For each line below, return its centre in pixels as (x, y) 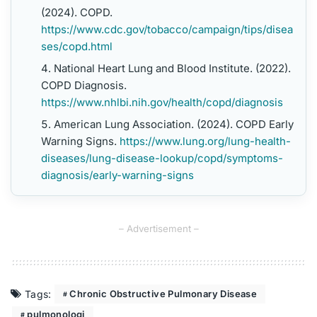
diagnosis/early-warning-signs (117, 175)
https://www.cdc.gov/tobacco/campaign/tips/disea (167, 30)
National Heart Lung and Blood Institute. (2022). (172, 69)
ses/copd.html (76, 47)
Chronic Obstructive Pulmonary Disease (163, 294)
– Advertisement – (158, 229)
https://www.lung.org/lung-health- (205, 142)
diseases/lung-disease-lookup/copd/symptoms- (162, 158)
